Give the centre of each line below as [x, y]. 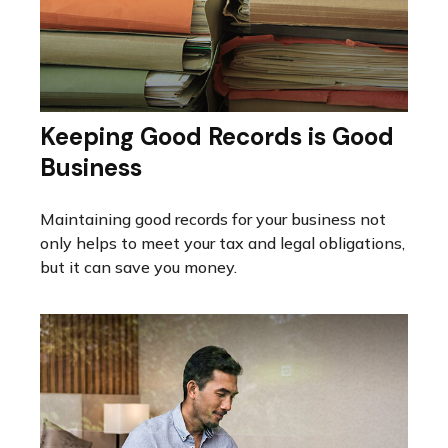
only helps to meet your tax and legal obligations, [222, 242]
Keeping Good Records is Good [217, 136]
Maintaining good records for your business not [213, 218]
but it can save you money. [138, 266]
